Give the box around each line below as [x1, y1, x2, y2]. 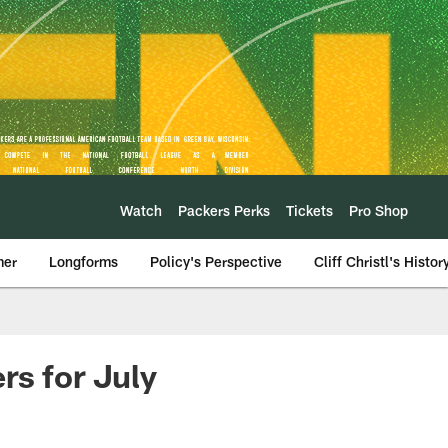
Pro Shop [349, 201, 408, 219]
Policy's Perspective [150, 253, 282, 270]
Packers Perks [178, 201, 270, 219]
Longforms [49, 253, 118, 270]
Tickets [286, 201, 333, 219]
